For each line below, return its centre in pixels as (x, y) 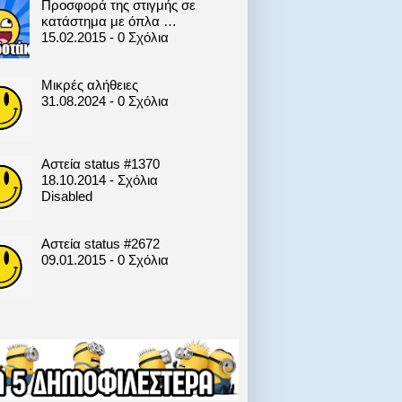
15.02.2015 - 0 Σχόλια (105, 38)
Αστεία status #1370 (100, 164)
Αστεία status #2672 (100, 243)
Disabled (66, 197)
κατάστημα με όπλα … (109, 22)
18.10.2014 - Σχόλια (99, 180)
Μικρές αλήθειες (89, 84)
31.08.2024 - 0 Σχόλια (105, 100)
